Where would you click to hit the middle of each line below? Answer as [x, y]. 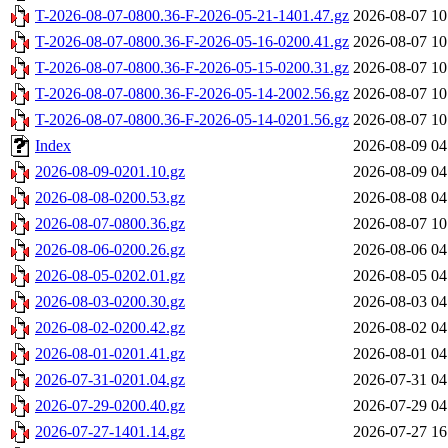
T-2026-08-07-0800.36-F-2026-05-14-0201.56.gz [192, 120]
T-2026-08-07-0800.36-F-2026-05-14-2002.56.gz [192, 94]
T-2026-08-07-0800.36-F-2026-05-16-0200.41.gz [192, 42]
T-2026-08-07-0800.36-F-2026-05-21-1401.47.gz [192, 16]
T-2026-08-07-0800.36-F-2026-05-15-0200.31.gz [192, 68]
